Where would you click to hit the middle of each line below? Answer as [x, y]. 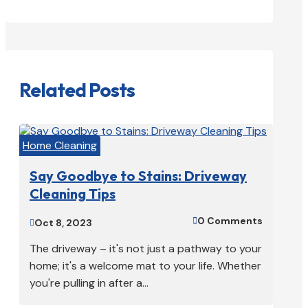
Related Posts [77, 90]
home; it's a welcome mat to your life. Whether [145, 265]
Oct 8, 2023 [63, 222]
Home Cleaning [60, 145]
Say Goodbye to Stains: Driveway [138, 176]
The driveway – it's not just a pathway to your [146, 248]
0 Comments [230, 220]
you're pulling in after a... [89, 283]
